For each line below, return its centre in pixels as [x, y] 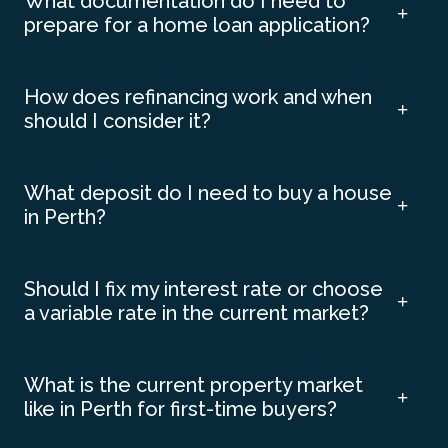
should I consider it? [117, 121]
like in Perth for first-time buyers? [180, 409]
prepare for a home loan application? [197, 25]
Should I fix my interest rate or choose [203, 289]
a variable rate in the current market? [196, 313]
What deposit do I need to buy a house [208, 193]
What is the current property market [193, 385]
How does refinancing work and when [198, 97]
